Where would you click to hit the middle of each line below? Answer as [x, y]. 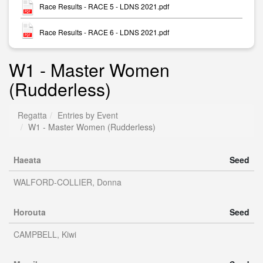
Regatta [32, 115]
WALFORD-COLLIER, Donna [68, 182]
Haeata [27, 160]
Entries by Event [88, 115]
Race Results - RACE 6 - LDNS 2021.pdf [104, 32]
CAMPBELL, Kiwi [45, 234]
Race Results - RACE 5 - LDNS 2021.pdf [104, 6]
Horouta [30, 212]
